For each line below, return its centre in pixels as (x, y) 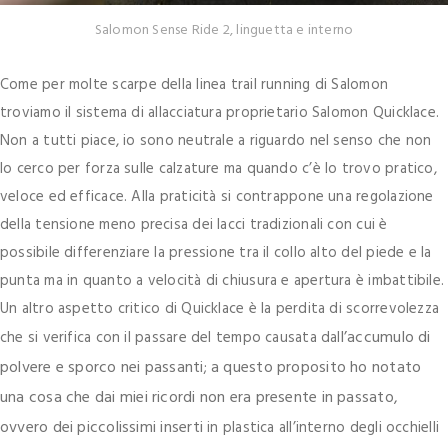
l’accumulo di (385, 337)
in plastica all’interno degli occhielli (323, 427)
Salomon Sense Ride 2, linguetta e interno (224, 30)
